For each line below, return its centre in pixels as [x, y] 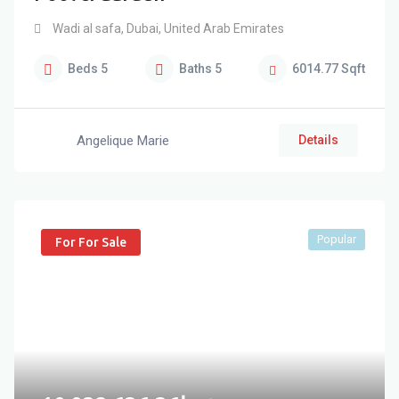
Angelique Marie [123, 140]
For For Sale [91, 242]
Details [318, 140]
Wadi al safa [87, 28]
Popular [337, 239]
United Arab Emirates [223, 28]
